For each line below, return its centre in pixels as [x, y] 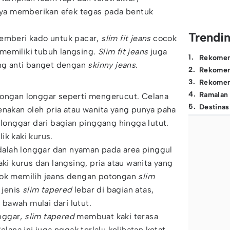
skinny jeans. [113, 65]
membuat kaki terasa [118, 216]
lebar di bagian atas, [113, 190]
